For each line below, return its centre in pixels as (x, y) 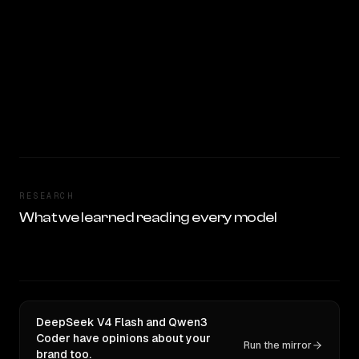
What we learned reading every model (148, 218)
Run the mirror (278, 345)
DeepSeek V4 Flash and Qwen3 (122, 322)
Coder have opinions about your (123, 338)
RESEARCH (46, 196)
